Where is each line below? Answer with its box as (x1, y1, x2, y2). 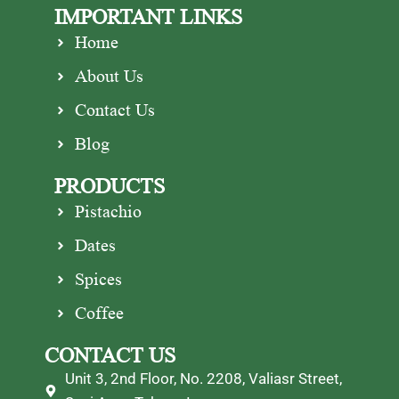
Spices (74, 269, 122, 289)
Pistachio (74, 201, 142, 222)
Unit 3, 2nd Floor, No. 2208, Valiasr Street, (64, 369, 342, 387)
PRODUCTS (54, 174, 166, 199)
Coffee (74, 303, 124, 323)
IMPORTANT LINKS (54, 4, 243, 29)
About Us (74, 66, 143, 86)
